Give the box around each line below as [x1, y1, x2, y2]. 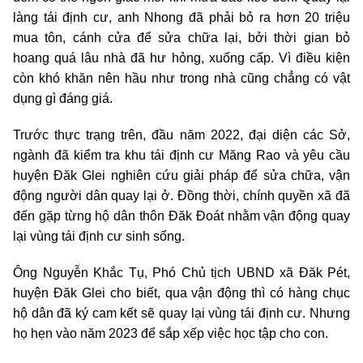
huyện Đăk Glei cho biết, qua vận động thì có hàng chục [13, 285, 350, 300]
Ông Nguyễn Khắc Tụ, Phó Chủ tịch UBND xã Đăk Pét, [13, 265, 350, 280]
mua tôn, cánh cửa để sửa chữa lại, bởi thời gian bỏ [13, 30, 350, 45]
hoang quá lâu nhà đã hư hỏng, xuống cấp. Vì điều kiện [13, 50, 350, 65]
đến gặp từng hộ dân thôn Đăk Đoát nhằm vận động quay [13, 208, 350, 223]
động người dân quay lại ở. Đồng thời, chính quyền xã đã [13, 188, 350, 203]
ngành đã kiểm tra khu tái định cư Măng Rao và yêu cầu [13, 147, 350, 162]
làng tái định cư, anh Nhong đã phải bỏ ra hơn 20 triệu [13, 10, 350, 24]
